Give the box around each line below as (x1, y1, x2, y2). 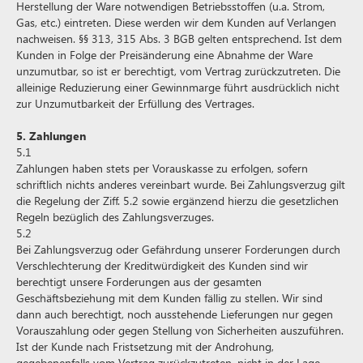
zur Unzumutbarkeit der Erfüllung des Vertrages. (16, 96, 254, 111)
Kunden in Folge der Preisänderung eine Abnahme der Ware (16, 47, 313, 62)
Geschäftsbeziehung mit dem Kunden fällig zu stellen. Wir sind (16, 290, 322, 305)
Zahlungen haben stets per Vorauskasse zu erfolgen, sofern (16, 160, 308, 176)
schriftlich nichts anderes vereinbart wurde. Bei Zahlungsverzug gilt (16, 177, 345, 192)
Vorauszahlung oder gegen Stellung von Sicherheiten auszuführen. (16, 322, 344, 338)
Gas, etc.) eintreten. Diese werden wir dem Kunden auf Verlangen (16, 15, 336, 30)
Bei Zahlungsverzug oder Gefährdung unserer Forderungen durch (16, 241, 340, 257)
